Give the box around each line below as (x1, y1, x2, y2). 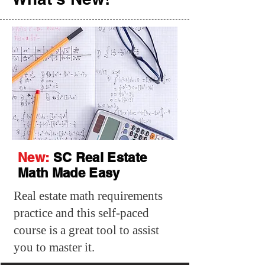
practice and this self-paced (14, 206, 149, 221)
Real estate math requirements (14, 189, 163, 203)
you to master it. (14, 240, 95, 255)
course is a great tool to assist (14, 223, 159, 238)
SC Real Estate (49, 150, 147, 166)
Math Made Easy (18, 165, 120, 181)
